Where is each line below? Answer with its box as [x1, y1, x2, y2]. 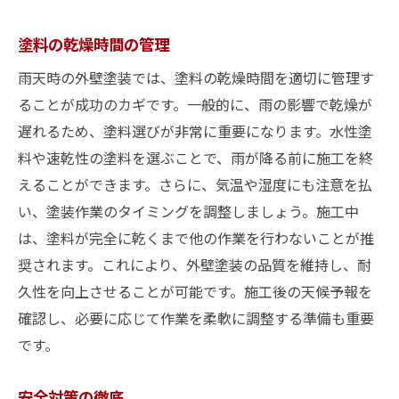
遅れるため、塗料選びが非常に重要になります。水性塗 [18, 120, 372, 142]
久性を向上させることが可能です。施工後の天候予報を [18, 281, 372, 302]
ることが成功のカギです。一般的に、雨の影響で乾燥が [18, 94, 372, 115]
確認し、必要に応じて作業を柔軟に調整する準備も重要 [18, 307, 374, 329]
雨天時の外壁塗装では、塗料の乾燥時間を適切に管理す [18, 67, 374, 88]
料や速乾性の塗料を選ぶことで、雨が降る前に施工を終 [18, 147, 373, 168]
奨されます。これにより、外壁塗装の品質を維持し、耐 [18, 254, 371, 275]
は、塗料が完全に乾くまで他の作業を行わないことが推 [18, 227, 374, 248]
